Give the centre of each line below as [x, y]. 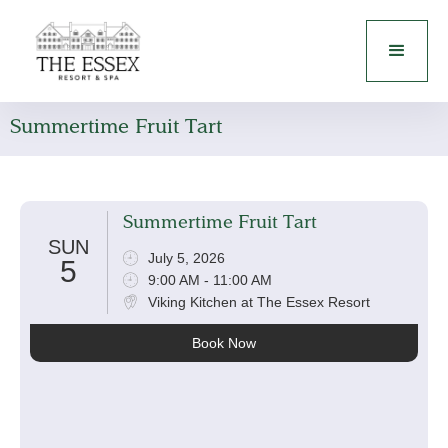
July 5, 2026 [186, 257]
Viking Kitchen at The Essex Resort [258, 301]
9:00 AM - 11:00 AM [209, 279]
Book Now [224, 342]
